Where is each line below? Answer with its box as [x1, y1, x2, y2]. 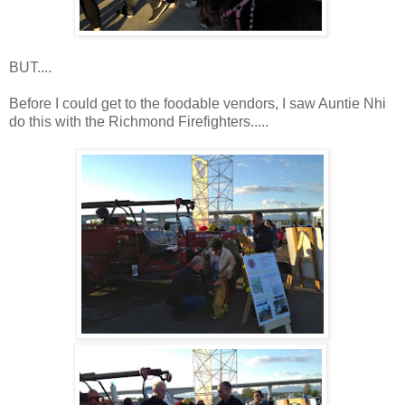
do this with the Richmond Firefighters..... [9, 113, 268, 129]
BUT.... [9, 59, 52, 75]
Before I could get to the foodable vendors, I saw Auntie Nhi [9, 95, 386, 111]
